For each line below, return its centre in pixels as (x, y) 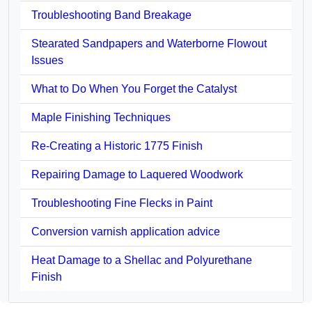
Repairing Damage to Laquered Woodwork (137, 174)
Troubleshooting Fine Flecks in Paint (122, 203)
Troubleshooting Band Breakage (111, 15)
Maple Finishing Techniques (101, 117)
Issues (47, 60)
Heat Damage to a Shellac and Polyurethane (142, 260)
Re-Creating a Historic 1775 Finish (117, 146)
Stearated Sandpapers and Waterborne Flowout (149, 43)
